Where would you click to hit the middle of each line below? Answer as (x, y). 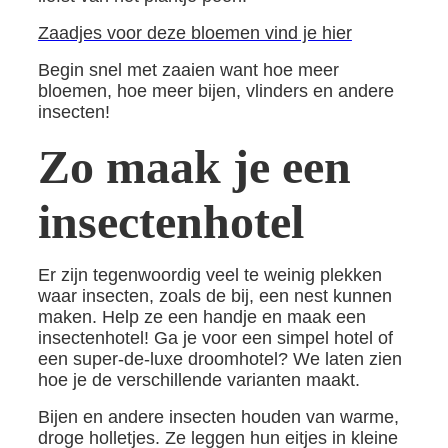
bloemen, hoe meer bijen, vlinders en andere (215, 91)
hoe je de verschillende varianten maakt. (198, 380)
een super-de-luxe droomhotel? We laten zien (219, 359)
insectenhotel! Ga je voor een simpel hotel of (215, 338)
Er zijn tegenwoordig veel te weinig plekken (209, 275)
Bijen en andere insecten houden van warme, (218, 417)
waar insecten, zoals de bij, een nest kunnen (214, 296)
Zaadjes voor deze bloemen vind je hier (194, 33)
